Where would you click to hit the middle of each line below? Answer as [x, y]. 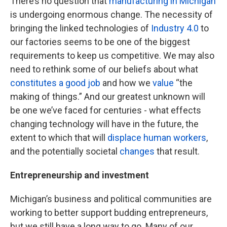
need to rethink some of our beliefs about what [104, 69]
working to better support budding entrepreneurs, [109, 213]
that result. [180, 151]
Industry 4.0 [175, 28]
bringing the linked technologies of [81, 28]
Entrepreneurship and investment [80, 175]
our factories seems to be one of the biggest [100, 42]
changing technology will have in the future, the [104, 124]
